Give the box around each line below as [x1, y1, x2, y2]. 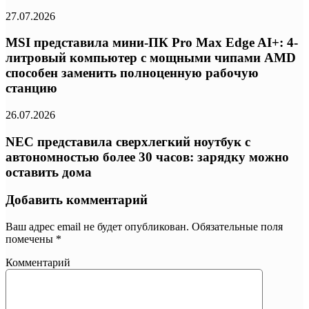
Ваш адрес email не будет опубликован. [6, 221, 189, 233]
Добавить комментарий [6, 192, 148, 208]
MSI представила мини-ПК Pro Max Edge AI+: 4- [6, 35, 298, 50]
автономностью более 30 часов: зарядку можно [6, 149, 289, 164]
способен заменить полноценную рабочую [6, 66, 259, 81]
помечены [6, 233, 56, 246]
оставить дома [6, 164, 92, 179]
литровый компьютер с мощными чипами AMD [6, 50, 296, 66]
